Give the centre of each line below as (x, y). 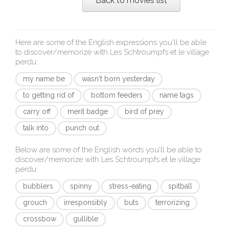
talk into (36, 128)
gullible (86, 219)
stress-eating (130, 186)
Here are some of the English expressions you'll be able (111, 42)
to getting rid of (49, 95)
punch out (82, 128)
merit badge (88, 111)
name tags (177, 95)
